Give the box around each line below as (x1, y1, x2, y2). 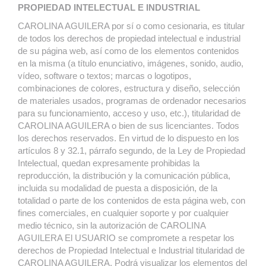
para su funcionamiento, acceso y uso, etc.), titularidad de (18, 108, 240, 118)
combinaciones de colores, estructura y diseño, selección (18, 83, 240, 93)
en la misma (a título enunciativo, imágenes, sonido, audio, (18, 58, 243, 68)
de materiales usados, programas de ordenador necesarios (18, 96, 246, 106)
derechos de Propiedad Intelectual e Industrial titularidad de (18, 245, 245, 255)
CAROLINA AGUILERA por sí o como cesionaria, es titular (18, 21, 245, 31)
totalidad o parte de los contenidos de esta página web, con (18, 195, 245, 205)
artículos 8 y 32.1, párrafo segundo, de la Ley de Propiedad (18, 145, 245, 156)
